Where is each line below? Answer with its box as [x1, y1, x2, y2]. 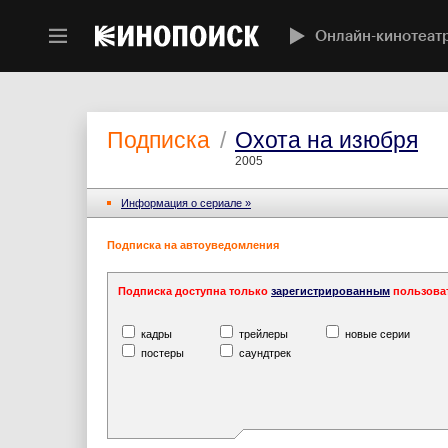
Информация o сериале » [121, 197, 251, 209]
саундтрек [236, 347, 291, 359]
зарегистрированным [271, 285, 390, 297]
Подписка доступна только [118, 285, 271, 297]
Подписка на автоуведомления [107, 239, 279, 251]
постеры [138, 347, 184, 359]
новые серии [342, 328, 410, 340]
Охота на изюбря [235, 127, 418, 153]
